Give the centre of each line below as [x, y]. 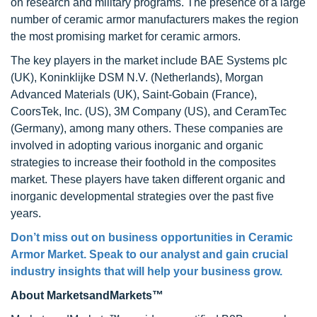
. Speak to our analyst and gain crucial [186, 254]
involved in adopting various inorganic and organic [137, 145]
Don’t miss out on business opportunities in [129, 237]
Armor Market [47, 254]
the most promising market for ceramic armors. [126, 36]
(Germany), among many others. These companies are [147, 128]
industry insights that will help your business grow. [146, 271]
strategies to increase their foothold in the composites [143, 162]
